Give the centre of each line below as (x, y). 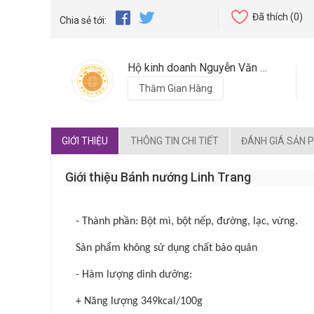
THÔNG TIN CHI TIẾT (175, 141)
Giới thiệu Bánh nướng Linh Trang (158, 177)
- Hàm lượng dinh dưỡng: (134, 275)
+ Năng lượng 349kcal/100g (139, 302)
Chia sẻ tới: (83, 21)
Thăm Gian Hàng (176, 89)
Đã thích (270, 17)
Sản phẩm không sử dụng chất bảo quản (166, 248)
